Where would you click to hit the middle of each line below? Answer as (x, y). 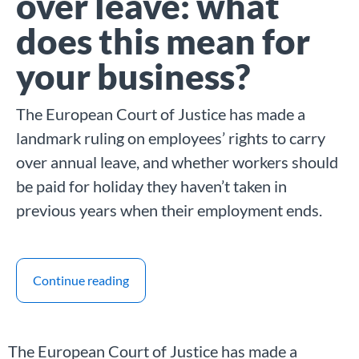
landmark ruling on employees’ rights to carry (171, 137)
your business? (133, 76)
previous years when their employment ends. (169, 210)
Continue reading (81, 280)
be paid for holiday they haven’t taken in (151, 186)
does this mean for (163, 40)
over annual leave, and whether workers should (177, 161)
